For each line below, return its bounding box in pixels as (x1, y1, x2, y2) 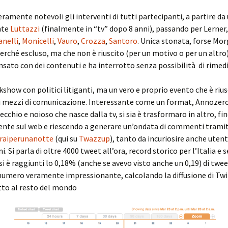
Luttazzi (10, 23, 40, 34)
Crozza (81, 36, 105, 46)
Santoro (109, 36, 137, 46)
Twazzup (79, 133, 110, 144)
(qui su (53, 133, 79, 144)
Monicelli (22, 36, 54, 46)
